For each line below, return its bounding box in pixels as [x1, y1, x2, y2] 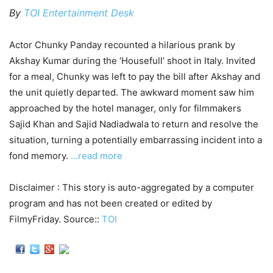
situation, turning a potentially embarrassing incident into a [9, 133, 262, 146]
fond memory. [9, 149, 71, 161]
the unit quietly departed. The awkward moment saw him [9, 86, 254, 98]
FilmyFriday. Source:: [9, 213, 102, 225]
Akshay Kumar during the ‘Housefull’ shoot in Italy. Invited [9, 54, 255, 66]
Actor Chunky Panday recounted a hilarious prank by [9, 38, 235, 51]
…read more [71, 149, 122, 161]
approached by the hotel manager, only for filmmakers [9, 102, 241, 114]
